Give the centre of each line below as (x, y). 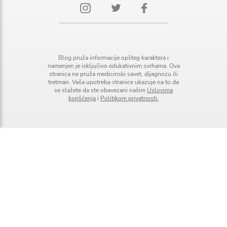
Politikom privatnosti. (129, 99)
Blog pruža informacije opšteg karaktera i (113, 58)
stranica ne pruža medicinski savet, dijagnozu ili (113, 74)
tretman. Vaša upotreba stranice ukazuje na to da (113, 82)
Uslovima (160, 90)
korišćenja (82, 99)
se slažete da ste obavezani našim (101, 90)
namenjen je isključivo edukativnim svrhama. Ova (113, 66)
